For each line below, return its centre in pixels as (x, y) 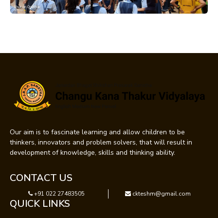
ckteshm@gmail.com (161, 193)
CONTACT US (41, 178)
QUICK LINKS (40, 203)
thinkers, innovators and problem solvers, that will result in (101, 142)
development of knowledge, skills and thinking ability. (92, 152)
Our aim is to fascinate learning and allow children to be (97, 132)
